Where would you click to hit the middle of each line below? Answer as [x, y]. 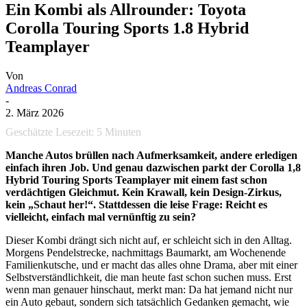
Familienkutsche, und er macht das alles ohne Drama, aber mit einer [151, 265]
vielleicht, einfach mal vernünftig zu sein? [101, 217]
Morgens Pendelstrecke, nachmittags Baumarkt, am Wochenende [146, 253]
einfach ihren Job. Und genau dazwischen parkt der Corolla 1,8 [153, 168]
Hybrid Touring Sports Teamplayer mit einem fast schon [136, 180]
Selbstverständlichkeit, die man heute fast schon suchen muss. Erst [148, 278]
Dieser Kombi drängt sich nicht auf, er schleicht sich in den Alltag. [149, 241]
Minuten [123, 132]
